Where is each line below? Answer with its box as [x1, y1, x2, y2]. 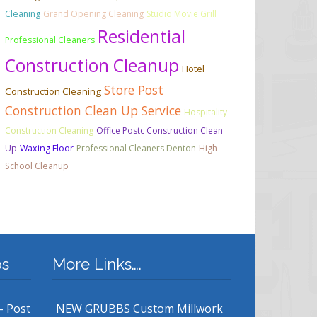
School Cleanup [5, 160, 69, 173]
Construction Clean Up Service [5, 102, 181, 120]
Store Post [104, 81, 163, 99]
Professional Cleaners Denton [76, 142, 196, 155]
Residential [98, 25, 185, 49]
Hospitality [184, 106, 227, 119]
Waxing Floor [20, 142, 74, 155]
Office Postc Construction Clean [96, 125, 223, 137]
